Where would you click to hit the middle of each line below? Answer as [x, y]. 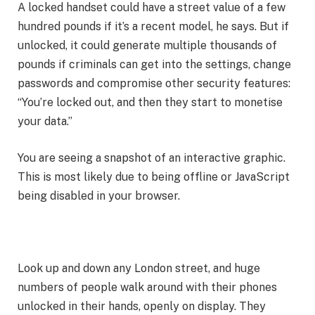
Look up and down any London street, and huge [139, 268]
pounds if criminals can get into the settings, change [154, 65]
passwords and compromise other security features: [154, 84]
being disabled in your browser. [99, 195]
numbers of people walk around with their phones [147, 287]
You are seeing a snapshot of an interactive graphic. [152, 157]
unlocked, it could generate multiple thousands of [147, 46]
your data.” [45, 122]
